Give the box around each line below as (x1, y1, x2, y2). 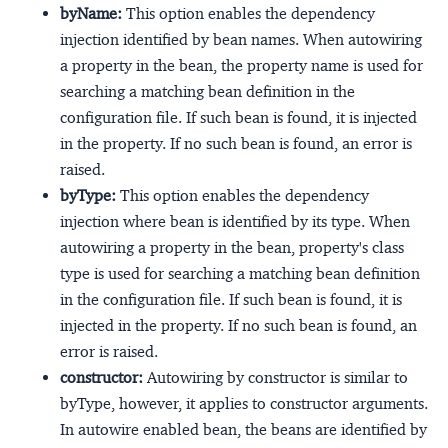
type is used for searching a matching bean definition (60, 264, 420, 284)
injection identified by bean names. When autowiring (60, 30, 422, 50)
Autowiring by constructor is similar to (143, 368, 408, 388)
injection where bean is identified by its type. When (60, 212, 410, 232)
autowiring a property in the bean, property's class (60, 238, 404, 258)
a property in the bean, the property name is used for (60, 56, 423, 76)
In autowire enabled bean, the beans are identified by (60, 420, 427, 440)
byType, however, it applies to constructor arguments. (60, 394, 428, 414)
